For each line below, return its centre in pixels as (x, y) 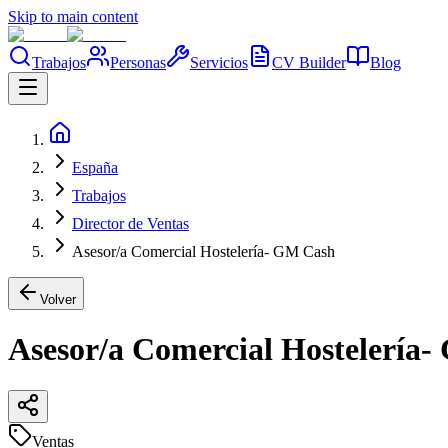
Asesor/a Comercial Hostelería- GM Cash (203, 251)
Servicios (219, 62)
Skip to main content (73, 16)
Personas (138, 62)
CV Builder (309, 62)
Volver (58, 299)
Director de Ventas (130, 223)
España (95, 167)
